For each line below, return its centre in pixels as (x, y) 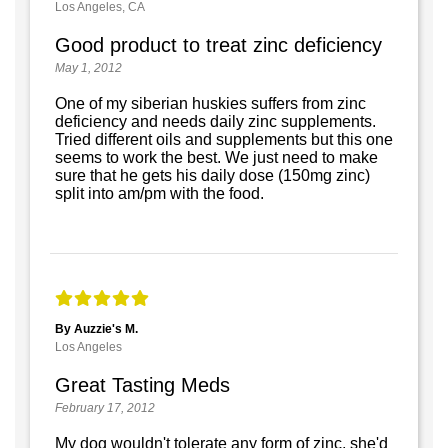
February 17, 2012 (105, 408)
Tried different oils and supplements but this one (224, 140)
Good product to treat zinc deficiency (218, 45)
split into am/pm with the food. (159, 194)
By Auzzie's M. (96, 329)
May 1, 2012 (88, 68)
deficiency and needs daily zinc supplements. (215, 122)
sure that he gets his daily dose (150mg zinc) (212, 176)
